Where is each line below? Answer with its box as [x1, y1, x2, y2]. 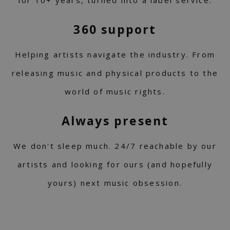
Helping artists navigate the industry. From [14, 49, 216, 60]
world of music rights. [65, 86, 165, 97]
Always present [61, 112, 169, 129]
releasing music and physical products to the [11, 68, 219, 79]
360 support [73, 21, 157, 38]
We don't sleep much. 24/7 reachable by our [13, 141, 217, 151]
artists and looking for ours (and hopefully [17, 159, 213, 170]
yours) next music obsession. [48, 178, 182, 188]
